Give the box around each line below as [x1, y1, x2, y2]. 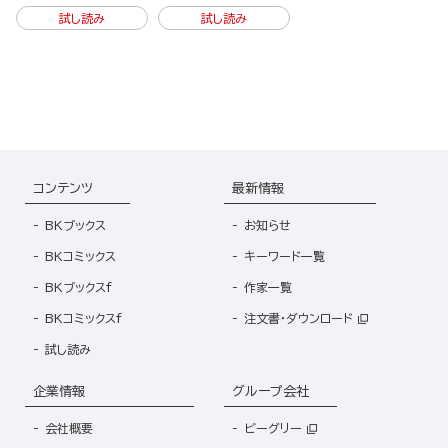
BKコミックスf [45, 312, 122, 325]
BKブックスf [45, 281, 112, 294]
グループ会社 [232, 385, 309, 399]
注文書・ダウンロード [244, 312, 353, 325]
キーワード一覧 [244, 250, 325, 263]
